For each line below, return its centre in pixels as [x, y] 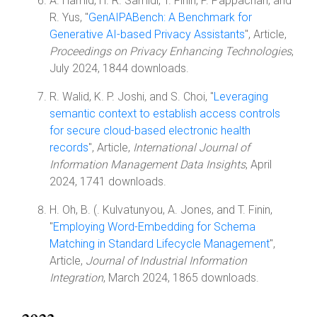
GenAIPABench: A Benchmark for [170, 17]
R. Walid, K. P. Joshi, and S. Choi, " [132, 97]
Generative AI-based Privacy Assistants [147, 34]
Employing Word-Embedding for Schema [154, 227]
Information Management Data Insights [148, 165]
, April [259, 165]
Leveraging [241, 97]
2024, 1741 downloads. [108, 181]
